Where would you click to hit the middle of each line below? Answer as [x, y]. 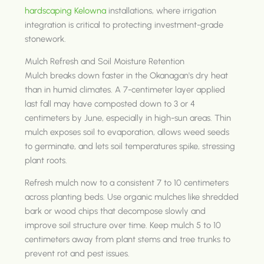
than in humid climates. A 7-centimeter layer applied [125, 89]
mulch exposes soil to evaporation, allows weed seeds [127, 132]
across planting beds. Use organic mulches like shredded [132, 197]
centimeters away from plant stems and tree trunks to [128, 239]
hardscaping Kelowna [66, 10]
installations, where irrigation [161, 10]
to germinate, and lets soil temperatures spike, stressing [130, 146]
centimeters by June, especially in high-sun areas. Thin [128, 118]
